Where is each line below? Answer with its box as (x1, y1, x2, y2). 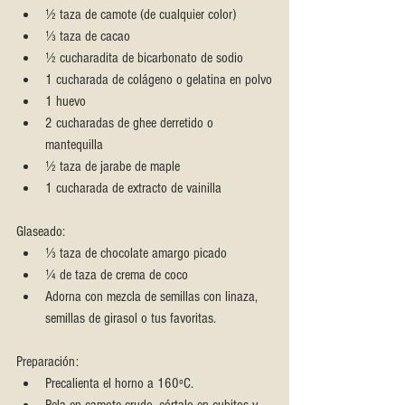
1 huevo (45, 93, 86, 110)
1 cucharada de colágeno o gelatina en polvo (45, 71, 272, 89)
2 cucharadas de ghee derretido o (45, 115, 217, 132)
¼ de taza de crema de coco (45, 267, 188, 284)
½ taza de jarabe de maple (45, 158, 180, 175)
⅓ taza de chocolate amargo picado (45, 245, 227, 262)
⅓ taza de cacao (45, 28, 130, 45)
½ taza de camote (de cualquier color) (45, 6, 236, 24)
